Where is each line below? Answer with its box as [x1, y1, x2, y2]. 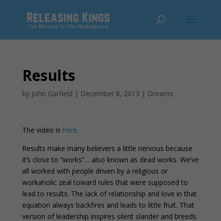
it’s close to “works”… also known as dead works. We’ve [22, 155, 199, 164]
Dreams [147, 89, 173, 98]
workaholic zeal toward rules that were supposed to [22, 178, 188, 187]
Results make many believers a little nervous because [22, 144, 192, 153]
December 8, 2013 [80, 89, 140, 98]
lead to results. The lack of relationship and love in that [22, 189, 197, 198]
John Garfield [31, 89, 73, 98]
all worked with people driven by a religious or [22, 166, 168, 176]
